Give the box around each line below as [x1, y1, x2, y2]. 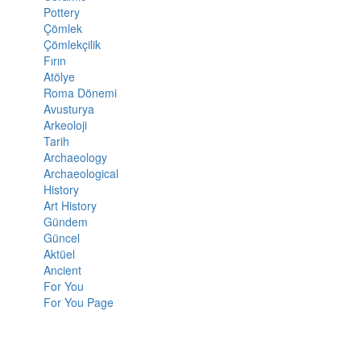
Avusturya [43, 101, 94, 118]
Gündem [43, 214, 88, 230]
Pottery [43, 4, 80, 21]
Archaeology [43, 149, 107, 166]
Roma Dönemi [43, 85, 117, 102]
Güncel [43, 230, 80, 247]
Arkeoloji [43, 117, 87, 134]
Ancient [43, 262, 81, 279]
